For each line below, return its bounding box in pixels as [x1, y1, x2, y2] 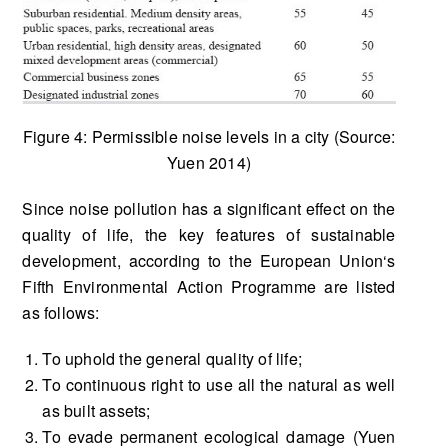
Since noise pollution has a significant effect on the [22, 196, 396, 220]
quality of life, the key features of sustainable [22, 222, 396, 246]
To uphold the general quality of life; [42, 346, 303, 370]
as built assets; [42, 398, 151, 422]
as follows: [22, 300, 100, 324]
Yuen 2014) [167, 150, 251, 174]
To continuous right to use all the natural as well [42, 372, 396, 396]
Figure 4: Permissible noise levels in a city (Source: [22, 124, 396, 148]
